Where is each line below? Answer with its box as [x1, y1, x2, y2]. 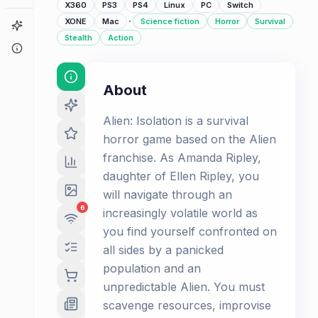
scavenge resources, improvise [103, 298, 271, 312]
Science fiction [141, 16, 199, 26]
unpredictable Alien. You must [103, 280, 265, 294]
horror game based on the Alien [103, 132, 276, 146]
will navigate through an [103, 187, 232, 202]
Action [108, 33, 133, 43]
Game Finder [23, 19, 82, 31]
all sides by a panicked [103, 243, 224, 257]
